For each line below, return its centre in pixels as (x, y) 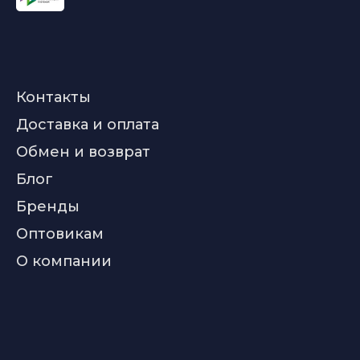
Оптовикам (60, 234)
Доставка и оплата (88, 125)
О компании (64, 261)
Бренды (48, 207)
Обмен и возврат (83, 152)
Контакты (53, 97)
